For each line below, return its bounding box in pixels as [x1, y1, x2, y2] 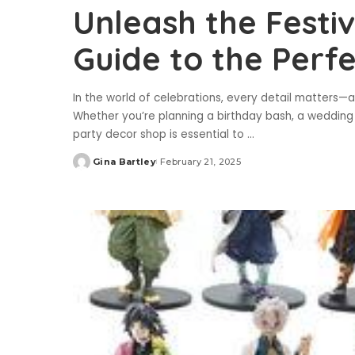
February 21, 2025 [160, 155, 241, 167]
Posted [72, 162, 110, 174]
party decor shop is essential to [73, 126, 247, 142]
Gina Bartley [93, 155, 157, 167]
